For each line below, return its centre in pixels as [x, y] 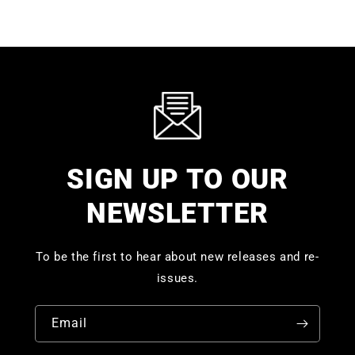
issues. [177, 278]
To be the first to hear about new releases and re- [177, 256]
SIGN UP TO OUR [177, 179]
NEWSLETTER [177, 213]
